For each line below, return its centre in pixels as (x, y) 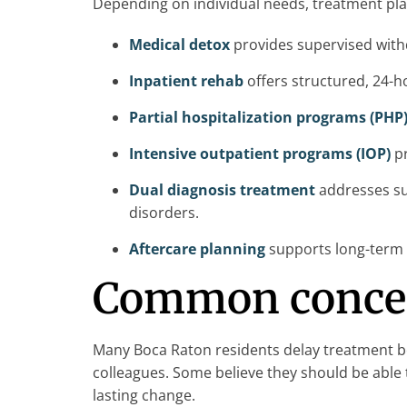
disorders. (164, 213)
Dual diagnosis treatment (222, 190)
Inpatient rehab (186, 81)
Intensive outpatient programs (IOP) (260, 154)
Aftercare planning (197, 249)
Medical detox (179, 45)
